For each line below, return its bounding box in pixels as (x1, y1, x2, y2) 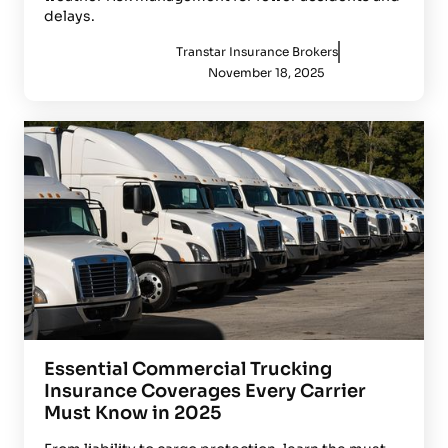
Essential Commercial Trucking (44, 357, 332, 380)
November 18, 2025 (207, 64, 324, 80)
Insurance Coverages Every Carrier (44, 379, 366, 402)
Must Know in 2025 (44, 401, 221, 424)
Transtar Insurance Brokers (176, 43, 338, 59)
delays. (44, 6, 95, 25)
